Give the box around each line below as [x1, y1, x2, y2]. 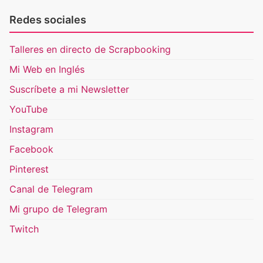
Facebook [9, 143, 53, 155]
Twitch [9, 223, 39, 235]
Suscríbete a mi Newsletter [9, 83, 129, 95]
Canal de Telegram [9, 183, 93, 195]
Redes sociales [9, 14, 86, 26]
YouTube [9, 103, 48, 115]
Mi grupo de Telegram [9, 203, 107, 215]
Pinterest [9, 163, 49, 175]
